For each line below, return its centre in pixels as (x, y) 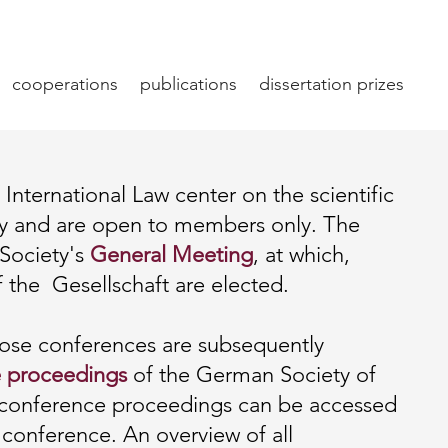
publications (189, 84)
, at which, (302, 254)
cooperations (65, 84)
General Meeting (172, 254)
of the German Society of (252, 374)
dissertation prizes (332, 84)
